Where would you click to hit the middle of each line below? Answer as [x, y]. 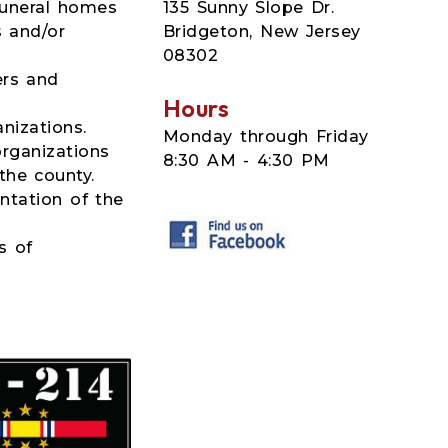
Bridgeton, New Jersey [261, 31]
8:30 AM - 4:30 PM [246, 160]
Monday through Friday [265, 136]
